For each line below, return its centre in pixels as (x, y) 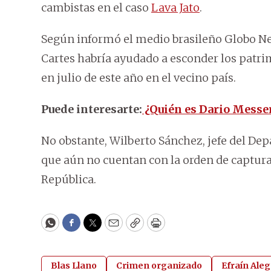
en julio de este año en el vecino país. (139, 78)
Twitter (112, 228)
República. (69, 180)
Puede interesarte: (92, 109)
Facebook (96, 228)
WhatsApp (78, 228)
